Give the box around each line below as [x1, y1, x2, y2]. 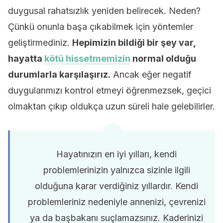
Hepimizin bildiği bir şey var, [72, 37, 196, 48]
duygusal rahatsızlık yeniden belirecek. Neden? [8, 5, 201, 16]
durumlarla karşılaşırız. [8, 69, 111, 80]
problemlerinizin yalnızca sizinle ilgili [43, 165, 190, 175]
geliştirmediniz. [8, 37, 72, 48]
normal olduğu [130, 53, 196, 64]
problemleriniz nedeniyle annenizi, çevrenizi [27, 197, 206, 207]
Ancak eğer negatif [111, 69, 192, 80]
